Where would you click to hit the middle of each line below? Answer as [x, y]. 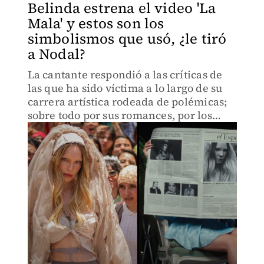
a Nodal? [57, 54]
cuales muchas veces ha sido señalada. [126, 129]
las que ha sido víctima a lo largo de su [125, 88]
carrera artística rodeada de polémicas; [127, 102]
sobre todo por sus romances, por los [120, 115]
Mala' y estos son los [96, 23]
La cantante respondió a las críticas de [125, 75]
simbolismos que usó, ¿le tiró [127, 39]
